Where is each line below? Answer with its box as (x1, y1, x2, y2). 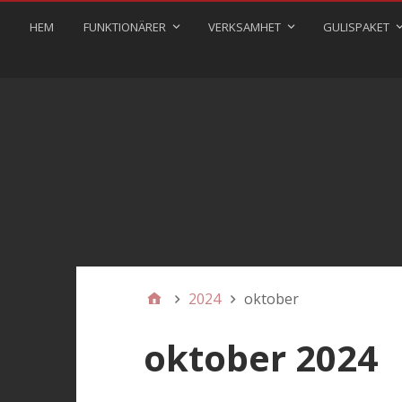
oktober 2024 (143, 333, 378, 383)
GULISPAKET (323, 19, 389, 35)
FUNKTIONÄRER (83, 19, 166, 35)
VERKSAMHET (208, 19, 281, 35)
